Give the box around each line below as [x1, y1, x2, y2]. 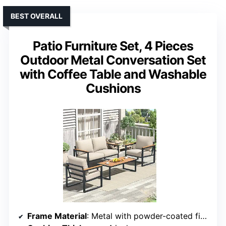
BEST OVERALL [11, 11, 63, 20]
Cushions [85, 80, 141, 96]
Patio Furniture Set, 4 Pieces [33, 38, 193, 53]
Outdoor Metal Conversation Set [20, 52, 206, 68]
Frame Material [27, 210, 87, 221]
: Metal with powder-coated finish [87, 210, 200, 221]
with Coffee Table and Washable [20, 66, 206, 82]
